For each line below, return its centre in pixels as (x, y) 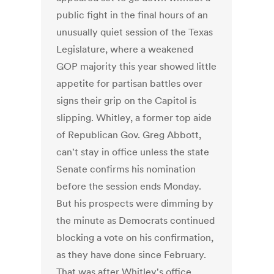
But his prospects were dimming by (135, 203)
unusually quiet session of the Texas (135, 32)
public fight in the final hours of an (132, 15)
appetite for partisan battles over (130, 83)
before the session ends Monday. (129, 186)
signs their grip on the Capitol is (127, 101)
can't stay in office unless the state (133, 152)
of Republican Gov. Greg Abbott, (129, 135)
